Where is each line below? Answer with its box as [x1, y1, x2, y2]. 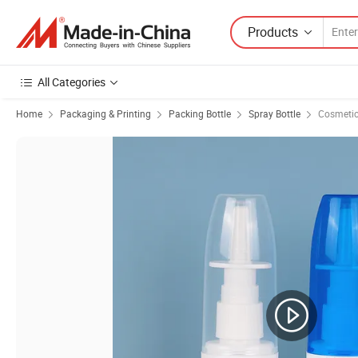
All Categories [38, 74, 105, 89]
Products [248, 22, 298, 41]
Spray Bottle [249, 107, 300, 120]
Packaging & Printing [60, 107, 151, 120]
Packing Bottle [169, 107, 231, 120]
